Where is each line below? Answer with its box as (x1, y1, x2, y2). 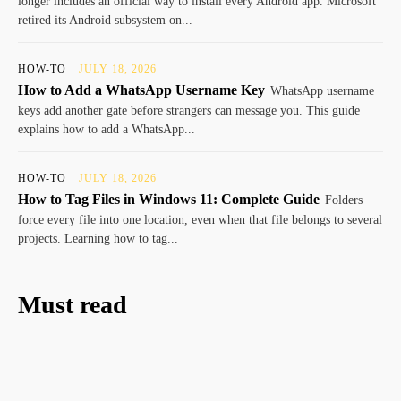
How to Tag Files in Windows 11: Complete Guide (18, 192, 320, 208)
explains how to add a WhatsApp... (18, 123, 195, 137)
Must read (18, 291, 127, 320)
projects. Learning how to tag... (18, 232, 178, 246)
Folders (325, 193, 363, 208)
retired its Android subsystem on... (18, 13, 192, 28)
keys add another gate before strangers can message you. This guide (18, 104, 360, 118)
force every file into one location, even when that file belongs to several (18, 213, 382, 227)
